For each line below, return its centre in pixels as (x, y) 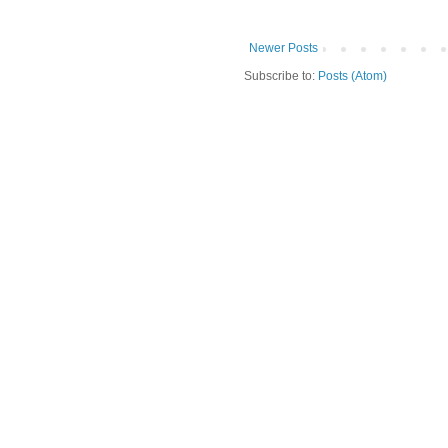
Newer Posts (283, 47)
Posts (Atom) (352, 75)
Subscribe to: (281, 75)
